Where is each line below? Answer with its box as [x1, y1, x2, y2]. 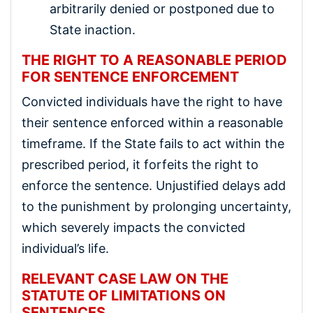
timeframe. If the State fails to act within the [22, 136, 284, 152]
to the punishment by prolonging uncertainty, [22, 199, 291, 214]
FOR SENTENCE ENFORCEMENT [22, 68, 239, 85]
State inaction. [50, 22, 136, 37]
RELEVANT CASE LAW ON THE [22, 270, 228, 288]
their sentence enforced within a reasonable [22, 115, 283, 131]
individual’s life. [22, 241, 109, 256]
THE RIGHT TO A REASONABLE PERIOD [22, 51, 287, 68]
